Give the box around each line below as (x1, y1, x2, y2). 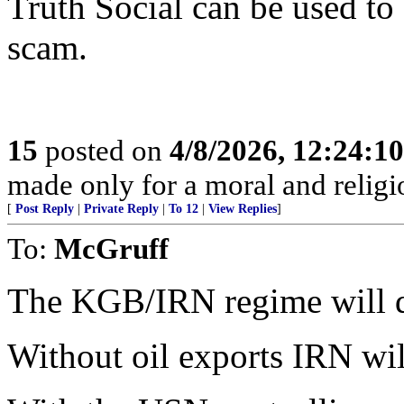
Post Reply (15, 202, 74, 216)
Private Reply (84, 202, 159, 216)
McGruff (54, 232, 169, 265)
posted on (38, 133, 170, 167)
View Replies (208, 202, 277, 216)
